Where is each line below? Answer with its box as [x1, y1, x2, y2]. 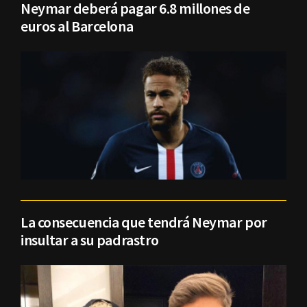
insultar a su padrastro [21, 230, 159, 250]
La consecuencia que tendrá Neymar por [21, 212, 267, 232]
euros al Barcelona [21, 16, 134, 36]
